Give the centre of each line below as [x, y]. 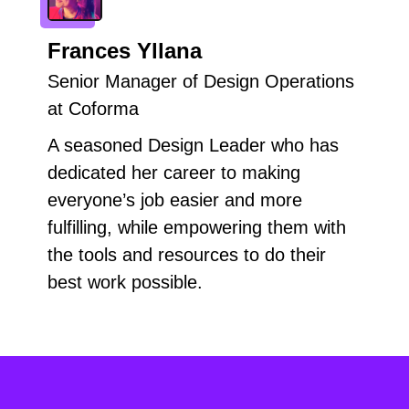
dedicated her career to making [174, 172]
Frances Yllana [125, 50]
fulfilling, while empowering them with [197, 227]
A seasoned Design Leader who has [193, 145]
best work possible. [125, 282]
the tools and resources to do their [187, 254]
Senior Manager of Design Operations [201, 81]
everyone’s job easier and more [175, 199]
